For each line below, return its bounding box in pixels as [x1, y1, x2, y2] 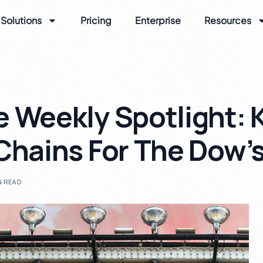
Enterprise [135, 14, 181, 26]
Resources [204, 14, 252, 26]
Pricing [80, 14, 112, 26]
